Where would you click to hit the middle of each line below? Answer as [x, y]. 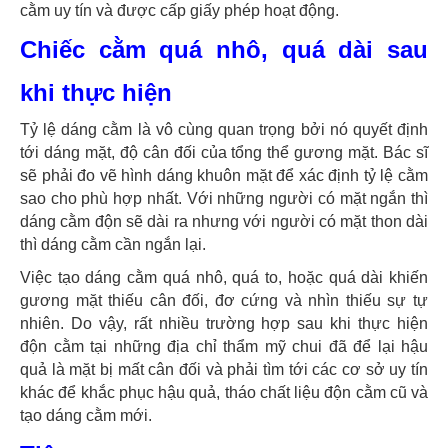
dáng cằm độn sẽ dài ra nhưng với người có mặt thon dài [224, 222]
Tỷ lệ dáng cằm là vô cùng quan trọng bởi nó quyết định [224, 130]
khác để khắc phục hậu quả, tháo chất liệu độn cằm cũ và [224, 393]
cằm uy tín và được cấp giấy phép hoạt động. [179, 11]
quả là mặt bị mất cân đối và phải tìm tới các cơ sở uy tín [224, 370]
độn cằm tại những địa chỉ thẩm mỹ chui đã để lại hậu [224, 347]
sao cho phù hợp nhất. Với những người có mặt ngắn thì [224, 199]
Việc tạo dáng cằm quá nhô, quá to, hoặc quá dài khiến [224, 278]
